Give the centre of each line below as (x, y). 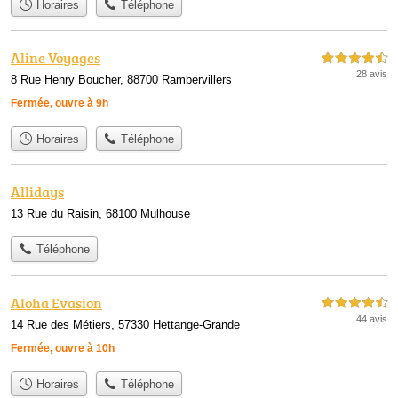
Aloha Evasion (56, 302)
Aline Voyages (56, 57)
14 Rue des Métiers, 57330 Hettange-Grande (125, 324)
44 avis (372, 318)
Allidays (37, 192)
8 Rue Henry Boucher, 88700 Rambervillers (121, 79)
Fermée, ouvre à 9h (60, 103)
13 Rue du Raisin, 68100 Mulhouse (100, 214)
